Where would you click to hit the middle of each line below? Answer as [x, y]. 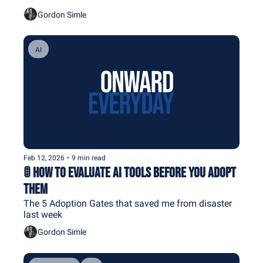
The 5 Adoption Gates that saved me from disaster [128, 203]
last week [43, 214]
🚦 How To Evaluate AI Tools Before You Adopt [130, 173]
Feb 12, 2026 [44, 158]
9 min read [89, 158]
